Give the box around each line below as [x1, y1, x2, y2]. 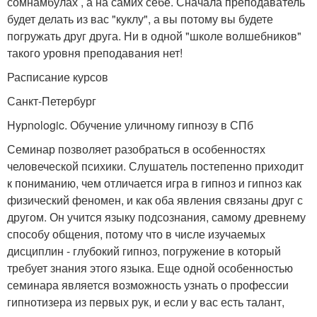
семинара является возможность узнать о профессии [7, 276, 289, 293]
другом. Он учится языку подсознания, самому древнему [7, 208, 306, 225]
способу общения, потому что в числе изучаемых [7, 225, 265, 242]
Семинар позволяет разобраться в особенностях [7, 140, 265, 157]
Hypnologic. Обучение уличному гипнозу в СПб [7, 116, 253, 133]
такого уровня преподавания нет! [7, 44, 183, 61]
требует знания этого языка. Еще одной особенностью [7, 259, 293, 276]
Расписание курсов [7, 68, 108, 85]
